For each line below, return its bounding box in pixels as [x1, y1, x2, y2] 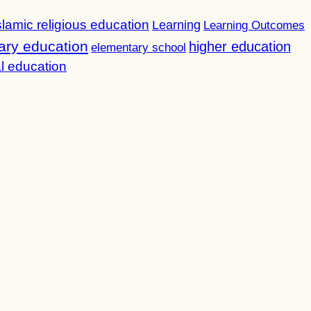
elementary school [91, 40, 186, 54]
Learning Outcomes [203, 19, 305, 32]
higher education [189, 39, 291, 54]
